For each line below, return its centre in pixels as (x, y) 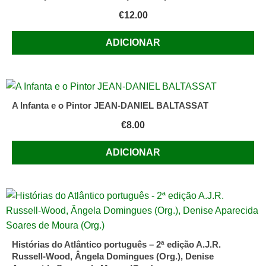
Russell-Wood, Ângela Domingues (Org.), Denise (113, 256)
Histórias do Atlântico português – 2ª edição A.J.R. (116, 245)
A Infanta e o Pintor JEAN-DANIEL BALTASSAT (110, 106)
